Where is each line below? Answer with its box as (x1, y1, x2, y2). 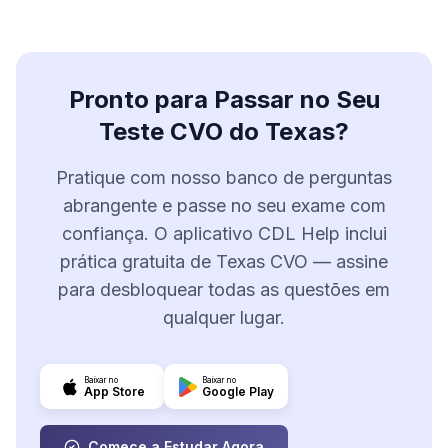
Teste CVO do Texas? (99, 117, 349, 146)
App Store (83, 383, 145, 399)
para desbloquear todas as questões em (58, 279, 390, 300)
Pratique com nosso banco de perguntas (56, 167, 392, 188)
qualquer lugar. (163, 307, 285, 328)
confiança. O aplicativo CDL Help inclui (61, 223, 387, 244)
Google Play (202, 383, 274, 399)
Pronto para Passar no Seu (68, 85, 380, 114)
